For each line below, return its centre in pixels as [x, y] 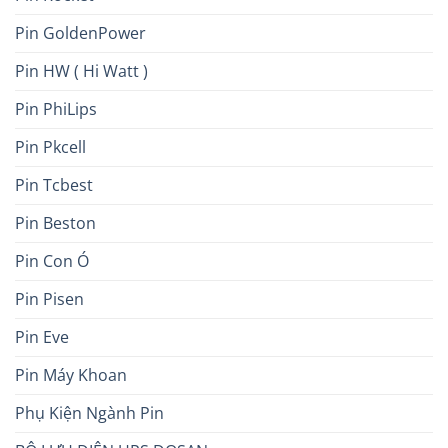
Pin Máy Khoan [71, 375]
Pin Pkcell [50, 147]
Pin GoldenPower [80, 33]
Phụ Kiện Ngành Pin [89, 413]
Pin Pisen [49, 299]
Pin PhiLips [56, 109]
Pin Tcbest [54, 185]
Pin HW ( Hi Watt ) [81, 71]
